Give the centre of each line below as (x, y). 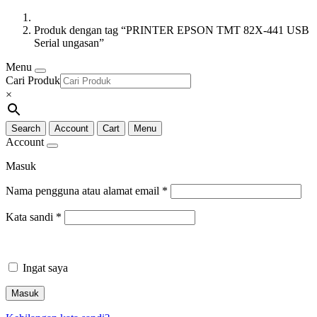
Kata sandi (31, 217)
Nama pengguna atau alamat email (84, 191)
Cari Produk (33, 80)
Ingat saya (45, 268)
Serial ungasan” (69, 43)
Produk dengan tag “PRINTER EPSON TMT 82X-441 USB (172, 30)
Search (26, 128)
